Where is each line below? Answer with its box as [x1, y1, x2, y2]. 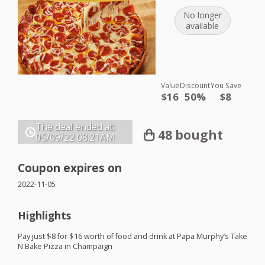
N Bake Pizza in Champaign [18, 241, 112, 251]
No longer [183, 9, 222, 21]
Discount [180, 80, 211, 91]
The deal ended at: [35, 121, 115, 134]
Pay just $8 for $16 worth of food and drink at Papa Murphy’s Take [18, 231, 247, 241]
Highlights [18, 208, 71, 222]
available [186, 20, 219, 32]
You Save [210, 80, 241, 91]
